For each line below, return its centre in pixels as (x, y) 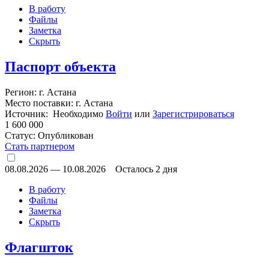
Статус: (20, 135)
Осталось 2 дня (146, 169)
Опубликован (65, 135)
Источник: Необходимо (55, 113)
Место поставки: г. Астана (59, 103)
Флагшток (39, 247)
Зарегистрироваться (193, 113)
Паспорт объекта (60, 66)
